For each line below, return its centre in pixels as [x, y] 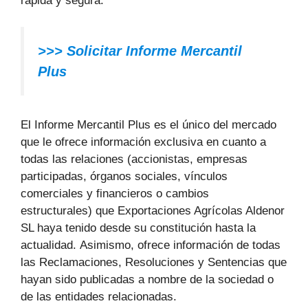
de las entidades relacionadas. [99, 297]
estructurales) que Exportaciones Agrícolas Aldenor [153, 211]
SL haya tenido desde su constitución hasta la [138, 228]
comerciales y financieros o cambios [115, 194]
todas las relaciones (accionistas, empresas [134, 159]
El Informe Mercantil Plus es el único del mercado [148, 125]
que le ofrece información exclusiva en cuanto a [143, 142]
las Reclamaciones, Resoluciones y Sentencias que [154, 263]
